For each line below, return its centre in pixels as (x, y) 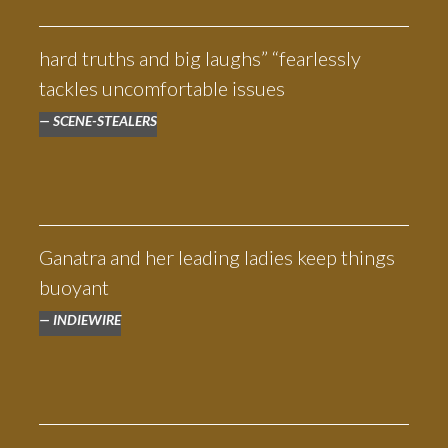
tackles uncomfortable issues (161, 88)
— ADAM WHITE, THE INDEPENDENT (224, 39)
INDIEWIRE (86, 319)
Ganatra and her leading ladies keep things (216, 257)
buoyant (73, 287)
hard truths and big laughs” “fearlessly (199, 58)
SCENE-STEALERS (104, 120)
